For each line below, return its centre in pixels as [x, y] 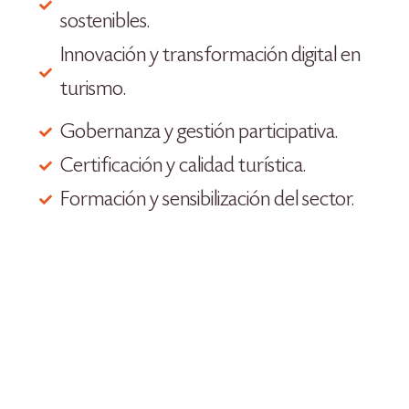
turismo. [93, 89]
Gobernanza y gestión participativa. [199, 132]
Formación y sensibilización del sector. [207, 200]
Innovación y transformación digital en [210, 56]
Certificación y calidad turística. [183, 166]
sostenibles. [105, 22]
